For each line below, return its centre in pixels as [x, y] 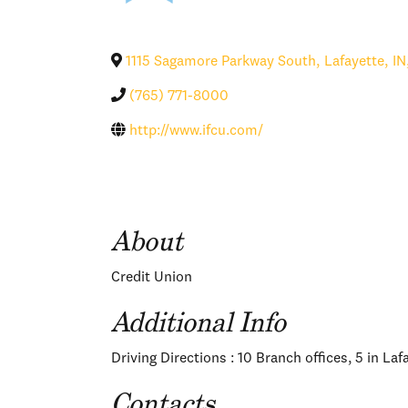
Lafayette [354, 61]
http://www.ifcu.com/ [196, 131]
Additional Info [199, 322]
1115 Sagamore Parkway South [221, 61]
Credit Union [152, 277]
